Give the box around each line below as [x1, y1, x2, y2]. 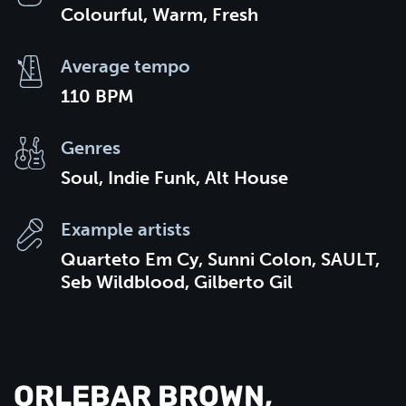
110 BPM [61, 85, 134, 108]
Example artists [61, 218, 190, 241]
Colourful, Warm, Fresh [61, 4, 258, 26]
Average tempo [61, 55, 190, 78]
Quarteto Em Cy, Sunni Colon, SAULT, [61, 248, 380, 271]
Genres [61, 137, 121, 159]
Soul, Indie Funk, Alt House [61, 167, 288, 189]
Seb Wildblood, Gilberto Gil [61, 271, 293, 294]
